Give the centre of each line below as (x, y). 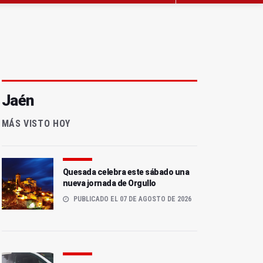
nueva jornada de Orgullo (109, 183)
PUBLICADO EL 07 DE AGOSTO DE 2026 (131, 199)
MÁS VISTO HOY (36, 124)
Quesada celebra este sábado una (126, 172)
